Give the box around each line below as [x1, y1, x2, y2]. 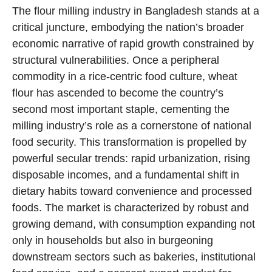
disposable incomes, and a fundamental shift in [12, 169, 239, 182]
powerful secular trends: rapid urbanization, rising [12, 152, 250, 165]
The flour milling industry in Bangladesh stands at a [12, 5, 259, 18]
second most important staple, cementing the [12, 103, 229, 116]
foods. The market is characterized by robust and [12, 202, 249, 214]
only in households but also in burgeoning [12, 234, 213, 247]
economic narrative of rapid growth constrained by [12, 38, 254, 50]
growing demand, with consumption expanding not [12, 218, 255, 231]
